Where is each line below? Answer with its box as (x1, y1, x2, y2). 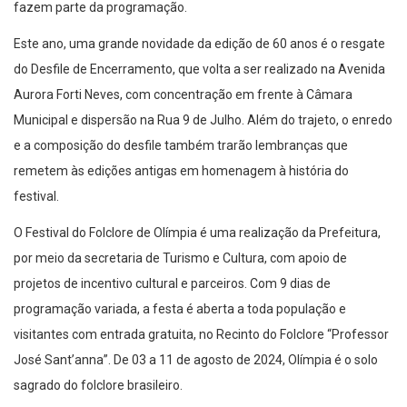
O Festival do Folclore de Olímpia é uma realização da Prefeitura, (14, 225, 381, 241)
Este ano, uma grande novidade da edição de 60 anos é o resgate (14, 36, 385, 52)
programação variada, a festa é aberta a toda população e (14, 302, 346, 317)
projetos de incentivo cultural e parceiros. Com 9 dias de (14, 276, 331, 292)
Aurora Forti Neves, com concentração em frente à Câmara (14, 87, 352, 103)
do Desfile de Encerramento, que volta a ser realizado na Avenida (14, 62, 385, 77)
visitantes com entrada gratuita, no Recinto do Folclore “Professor (14, 327, 389, 342)
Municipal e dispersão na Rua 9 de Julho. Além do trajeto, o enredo (14, 113, 392, 128)
